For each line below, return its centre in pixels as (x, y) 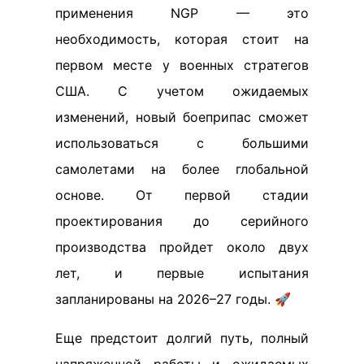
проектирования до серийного (182, 221)
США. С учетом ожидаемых (182, 91)
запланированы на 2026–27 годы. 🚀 (173, 299)
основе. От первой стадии (182, 195)
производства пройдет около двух (182, 247)
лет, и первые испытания (182, 273)
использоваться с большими (182, 143)
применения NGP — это (182, 13)
